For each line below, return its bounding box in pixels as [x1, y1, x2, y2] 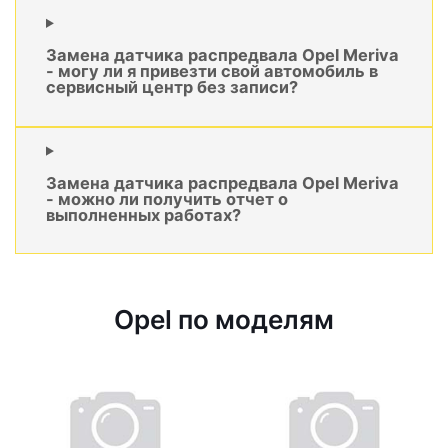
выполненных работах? [46, 205, 241, 226]
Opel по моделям [114, 304, 334, 336]
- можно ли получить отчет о [46, 189, 288, 210]
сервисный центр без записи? [46, 77, 298, 98]
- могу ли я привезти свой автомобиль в [46, 61, 378, 82]
